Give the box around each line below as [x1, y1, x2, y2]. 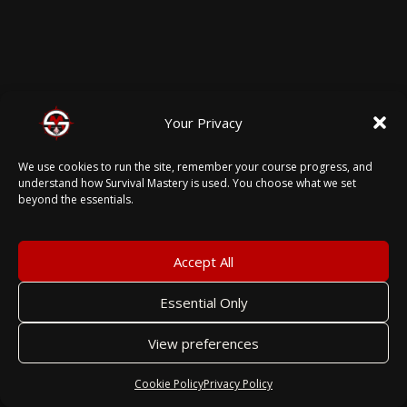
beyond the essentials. [18, 192, 134, 208]
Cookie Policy [134, 376, 203, 392]
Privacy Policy [203, 376, 273, 392]
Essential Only [159, 293, 248, 312]
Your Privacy [164, 113, 243, 132]
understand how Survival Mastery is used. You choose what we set [18, 175, 356, 192]
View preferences [148, 333, 259, 352]
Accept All [174, 252, 233, 271]
